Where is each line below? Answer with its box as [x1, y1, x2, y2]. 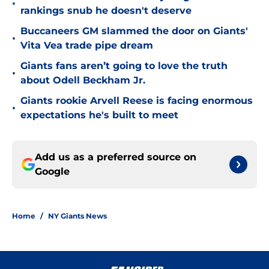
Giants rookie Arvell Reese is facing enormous [20, 95, 253, 107]
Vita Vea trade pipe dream [20, 40, 153, 52]
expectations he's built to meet [20, 109, 178, 121]
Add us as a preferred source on [35, 151, 196, 163]
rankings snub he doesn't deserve [20, 5, 192, 17]
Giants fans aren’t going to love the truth [20, 60, 228, 72]
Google [35, 166, 70, 178]
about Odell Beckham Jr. [20, 74, 145, 86]
